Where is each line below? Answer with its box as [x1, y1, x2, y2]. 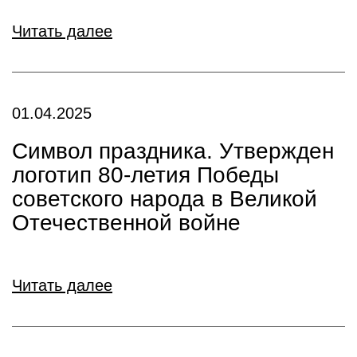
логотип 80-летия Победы [12, 163, 279, 187]
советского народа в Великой [12, 186, 317, 211]
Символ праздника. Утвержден [12, 139, 334, 163]
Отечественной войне [12, 210, 241, 235]
